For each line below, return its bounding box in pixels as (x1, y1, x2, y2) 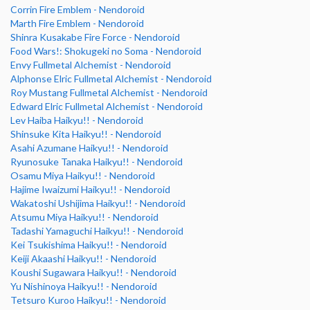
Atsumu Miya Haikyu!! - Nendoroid (10, 211, 158, 224)
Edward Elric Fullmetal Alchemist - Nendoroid (10, 100, 203, 113)
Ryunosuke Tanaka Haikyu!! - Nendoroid (10, 156, 183, 168)
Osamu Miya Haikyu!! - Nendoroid (10, 170, 155, 182)
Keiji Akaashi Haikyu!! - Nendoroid (10, 253, 156, 265)
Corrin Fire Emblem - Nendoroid (10, 3, 145, 16)
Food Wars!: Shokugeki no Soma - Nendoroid (10, 45, 201, 57)
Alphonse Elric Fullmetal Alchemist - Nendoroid (10, 73, 212, 85)
